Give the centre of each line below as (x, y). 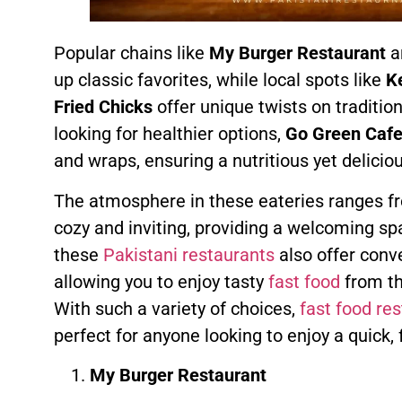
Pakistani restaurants (189, 254)
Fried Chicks (103, 107)
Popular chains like (131, 53)
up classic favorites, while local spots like (220, 80)
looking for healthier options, (170, 134)
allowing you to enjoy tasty (161, 281)
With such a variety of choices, (177, 308)
